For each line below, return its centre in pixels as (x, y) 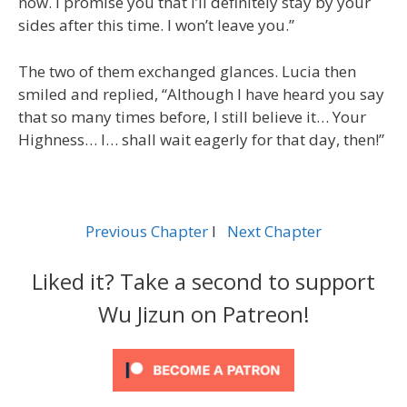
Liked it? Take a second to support (203, 281)
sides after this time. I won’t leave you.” (156, 25)
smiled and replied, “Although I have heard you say (201, 94)
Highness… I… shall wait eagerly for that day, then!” (201, 139)
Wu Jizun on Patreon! (203, 314)
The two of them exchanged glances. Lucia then (187, 71)
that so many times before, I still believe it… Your (192, 116)
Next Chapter (274, 231)
